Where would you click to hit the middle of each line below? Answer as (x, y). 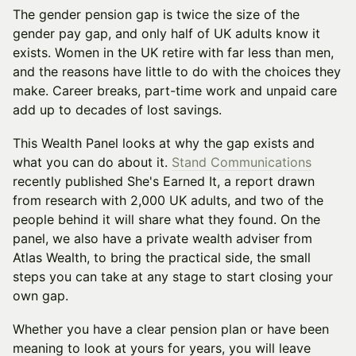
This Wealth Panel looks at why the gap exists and (164, 143)
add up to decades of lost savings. (117, 110)
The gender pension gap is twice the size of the (156, 14)
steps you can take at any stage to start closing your (173, 277)
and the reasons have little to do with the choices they (177, 72)
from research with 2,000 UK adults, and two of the (168, 200)
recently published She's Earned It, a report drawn (164, 181)
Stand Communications (242, 162)
